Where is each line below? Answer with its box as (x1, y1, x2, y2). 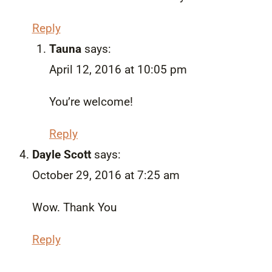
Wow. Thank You (32, 200, 117, 214)
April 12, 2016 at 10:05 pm (49, 62, 187, 76)
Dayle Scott (32, 147, 91, 161)
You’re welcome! (49, 94, 133, 109)
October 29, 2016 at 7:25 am (32, 168, 180, 182)
